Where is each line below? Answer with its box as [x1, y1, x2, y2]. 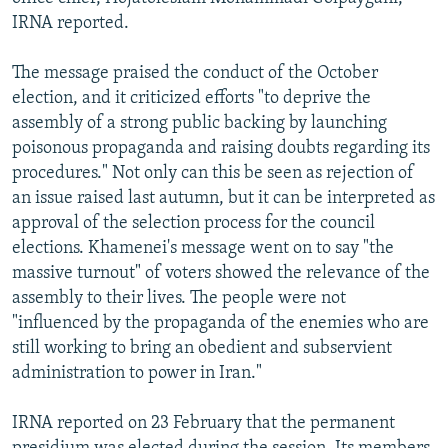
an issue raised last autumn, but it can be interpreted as [12, 188, 435, 208]
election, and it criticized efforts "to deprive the [12, 88, 371, 108]
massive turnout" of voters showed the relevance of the [12, 263, 430, 283]
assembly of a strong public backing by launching [12, 113, 387, 133]
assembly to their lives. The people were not [12, 288, 346, 308]
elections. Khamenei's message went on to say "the [12, 238, 394, 258]
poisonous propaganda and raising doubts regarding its [12, 138, 430, 158]
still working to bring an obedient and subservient [12, 338, 392, 358]
